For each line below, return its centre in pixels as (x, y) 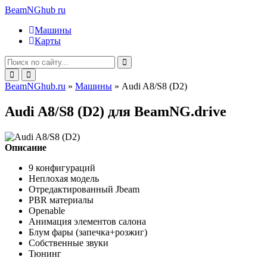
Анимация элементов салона (87, 221)
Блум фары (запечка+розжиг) (88, 232)
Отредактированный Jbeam (84, 189)
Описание (26, 147)
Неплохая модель (64, 178)
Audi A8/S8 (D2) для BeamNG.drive (116, 111)
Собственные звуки (69, 243)
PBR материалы (61, 200)
